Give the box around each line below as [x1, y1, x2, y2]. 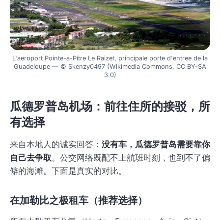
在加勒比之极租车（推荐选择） [10, 193, 147, 208]
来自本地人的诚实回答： [10, 139, 102, 150]
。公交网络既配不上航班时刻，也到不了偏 [52, 153, 210, 163]
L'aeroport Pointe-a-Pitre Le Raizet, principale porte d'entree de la [12, 55, 208, 62]
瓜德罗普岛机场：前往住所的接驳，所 [10, 98, 210, 115]
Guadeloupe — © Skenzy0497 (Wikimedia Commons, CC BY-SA [14, 63, 206, 71]
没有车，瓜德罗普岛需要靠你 [102, 139, 210, 150]
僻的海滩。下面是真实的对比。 [10, 166, 127, 176]
